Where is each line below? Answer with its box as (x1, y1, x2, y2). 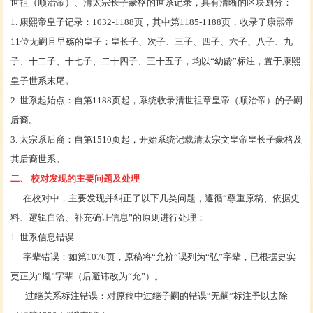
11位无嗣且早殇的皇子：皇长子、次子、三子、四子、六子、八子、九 (10, 36, 293, 47)
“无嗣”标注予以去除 (207, 290, 288, 301)
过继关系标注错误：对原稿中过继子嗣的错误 (10, 290, 207, 301)
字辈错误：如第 (10, 251, 87, 262)
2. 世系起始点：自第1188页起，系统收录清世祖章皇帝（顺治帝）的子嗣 (10, 94, 303, 105)
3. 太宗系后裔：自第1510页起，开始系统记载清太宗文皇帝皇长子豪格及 (10, 133, 303, 145)
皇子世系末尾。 (10, 75, 74, 86)
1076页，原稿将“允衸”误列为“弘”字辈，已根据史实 (87, 251, 296, 262)
